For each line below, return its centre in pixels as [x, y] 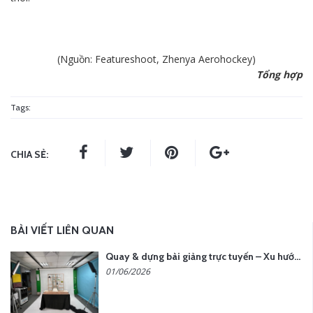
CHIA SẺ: [29, 154]
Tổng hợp [279, 74]
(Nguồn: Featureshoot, [110, 59]
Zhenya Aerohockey [207, 59]
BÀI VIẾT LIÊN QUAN [62, 230]
